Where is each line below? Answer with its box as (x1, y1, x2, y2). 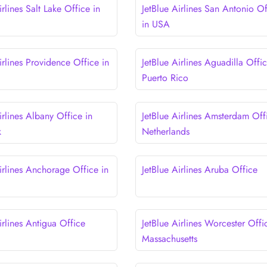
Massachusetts (141, 231, 197, 246)
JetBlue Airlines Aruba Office (141, 162, 257, 176)
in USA (141, 17, 170, 31)
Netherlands (141, 124, 190, 138)
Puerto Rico (141, 70, 188, 85)
